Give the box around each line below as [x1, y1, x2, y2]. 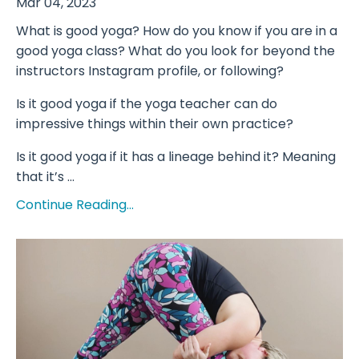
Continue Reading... [16, 195, 134, 214]
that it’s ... [16, 167, 75, 186]
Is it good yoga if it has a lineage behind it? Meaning [16, 147, 336, 166]
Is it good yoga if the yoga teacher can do [16, 94, 277, 113]
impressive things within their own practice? [16, 114, 293, 133]
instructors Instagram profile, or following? [16, 61, 284, 80]
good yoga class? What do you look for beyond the [16, 41, 335, 60]
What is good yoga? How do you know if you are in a [16, 21, 337, 40]
